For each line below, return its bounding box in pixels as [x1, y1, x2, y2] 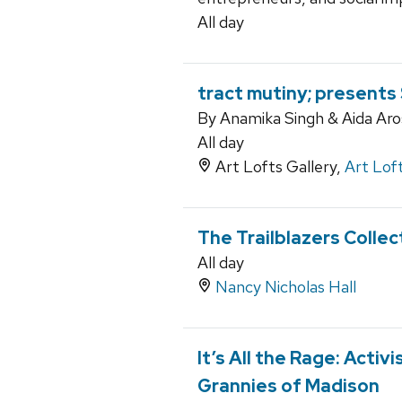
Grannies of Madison [197, 374, 380, 398]
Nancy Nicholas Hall [215, 276, 356, 298]
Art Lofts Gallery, [212, 156, 345, 178]
